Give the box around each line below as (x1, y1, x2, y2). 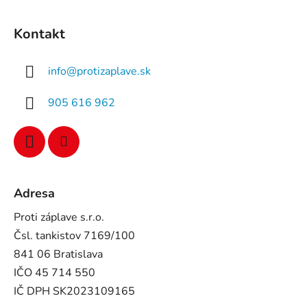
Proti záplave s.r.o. (14, 209, 104, 225)
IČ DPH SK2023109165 (14, 283, 135, 299)
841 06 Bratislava (14, 246, 103, 262)
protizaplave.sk (77, 63, 151, 79)
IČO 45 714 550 (14, 265, 95, 280)
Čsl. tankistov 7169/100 (14, 228, 135, 243)
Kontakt (14, 24, 65, 43)
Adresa (14, 184, 55, 201)
